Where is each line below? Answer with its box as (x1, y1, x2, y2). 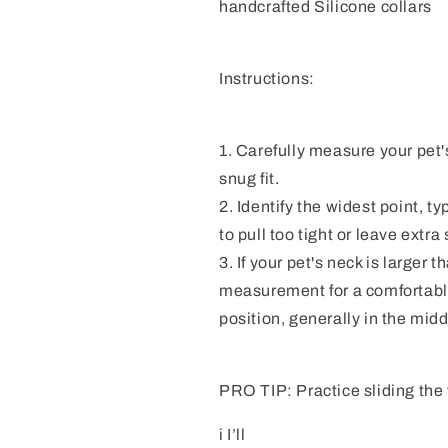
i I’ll (219, 425, 246, 443)
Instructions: (219, 69, 315, 87)
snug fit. (219, 169, 280, 187)
